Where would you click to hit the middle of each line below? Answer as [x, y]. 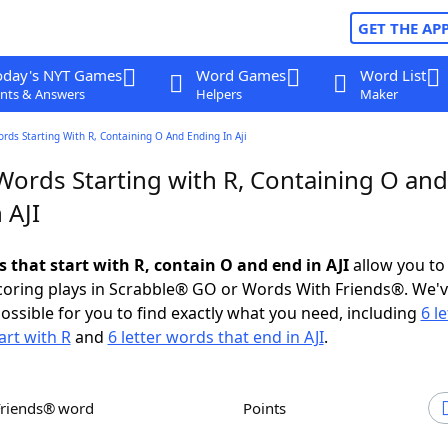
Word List [392, 75]
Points [269, 408]
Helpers [218, 94]
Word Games [240, 75]
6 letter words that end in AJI [215, 337]
